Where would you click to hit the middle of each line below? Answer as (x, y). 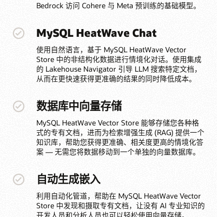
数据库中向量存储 (79, 105)
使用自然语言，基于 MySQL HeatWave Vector (111, 50)
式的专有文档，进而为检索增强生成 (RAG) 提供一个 (120, 132)
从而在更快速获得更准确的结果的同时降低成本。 (116, 79)
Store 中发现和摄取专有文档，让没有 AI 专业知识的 (120, 206)
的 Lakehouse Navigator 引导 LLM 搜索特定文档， (119, 69)
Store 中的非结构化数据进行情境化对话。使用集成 (119, 59)
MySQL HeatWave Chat (96, 32)
